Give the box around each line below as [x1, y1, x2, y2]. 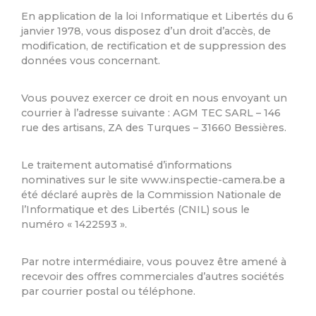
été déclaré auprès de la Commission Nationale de [21, 188, 281, 202]
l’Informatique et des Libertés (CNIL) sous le [21, 203, 250, 217]
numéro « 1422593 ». [21, 218, 130, 231]
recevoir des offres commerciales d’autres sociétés [21, 270, 284, 284]
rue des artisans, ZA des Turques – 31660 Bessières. [21, 121, 286, 135]
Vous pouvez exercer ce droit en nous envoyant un [21, 92, 287, 105]
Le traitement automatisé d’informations [21, 159, 232, 172]
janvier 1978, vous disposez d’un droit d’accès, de [21, 25, 271, 38]
